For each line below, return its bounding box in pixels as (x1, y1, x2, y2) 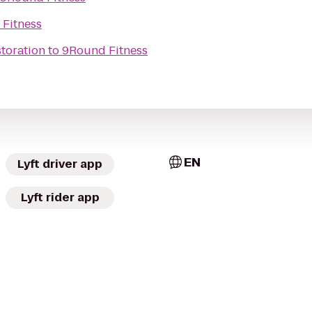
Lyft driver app (17, 156, 102, 172)
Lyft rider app (20, 189, 100, 205)
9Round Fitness (62, 42, 148, 58)
